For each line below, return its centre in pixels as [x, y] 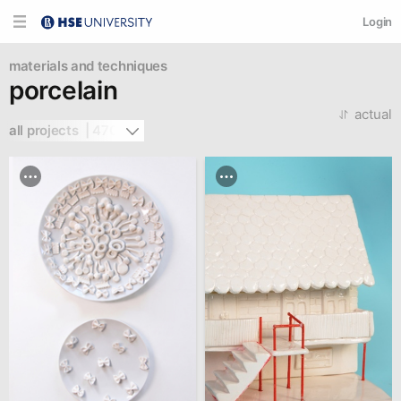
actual [373, 114]
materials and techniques [88, 66]
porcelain [64, 90]
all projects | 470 [64, 130]
